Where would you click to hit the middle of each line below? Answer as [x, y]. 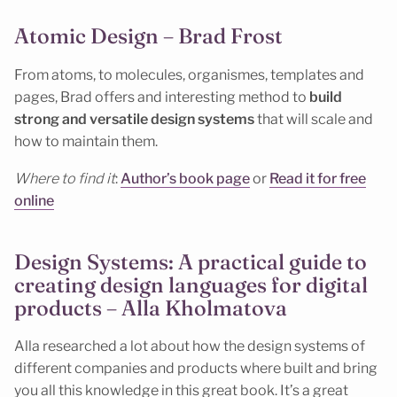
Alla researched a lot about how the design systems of [190, 346]
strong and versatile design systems [134, 119]
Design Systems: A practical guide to [191, 261]
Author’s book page [185, 179]
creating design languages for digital [191, 284]
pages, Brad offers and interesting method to [162, 97]
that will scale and [314, 119]
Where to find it [65, 179]
